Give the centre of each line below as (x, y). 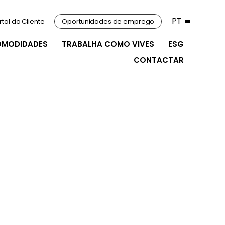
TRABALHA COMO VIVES (108, 44)
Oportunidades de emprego (108, 21)
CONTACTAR (159, 60)
